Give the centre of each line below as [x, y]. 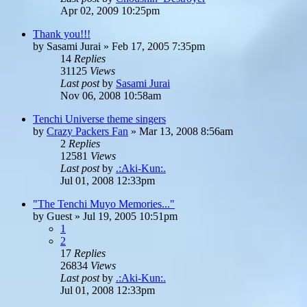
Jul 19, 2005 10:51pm [130, 216]
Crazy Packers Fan [87, 131]
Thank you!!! [62, 34]
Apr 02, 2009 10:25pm [110, 10]
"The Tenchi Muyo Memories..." [104, 204]
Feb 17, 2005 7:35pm [158, 46]
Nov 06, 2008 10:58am [111, 95]
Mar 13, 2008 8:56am [186, 131]
